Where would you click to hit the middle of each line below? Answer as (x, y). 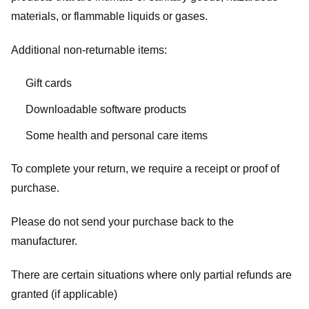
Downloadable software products (106, 109)
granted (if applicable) (64, 294)
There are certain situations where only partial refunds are (151, 275)
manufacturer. (44, 241)
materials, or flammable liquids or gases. (109, 16)
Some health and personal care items (116, 135)
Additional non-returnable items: (89, 50)
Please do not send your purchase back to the (122, 222)
